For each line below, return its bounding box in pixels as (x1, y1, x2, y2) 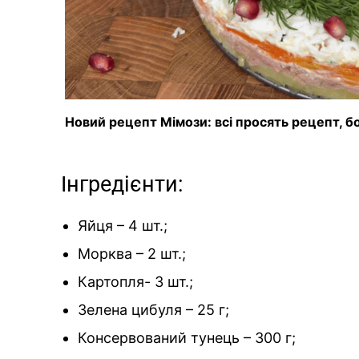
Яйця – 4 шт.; (78, 216, 167, 234)
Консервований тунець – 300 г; (78, 329, 296, 346)
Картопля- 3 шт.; (78, 272, 193, 290)
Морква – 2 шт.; (78, 244, 186, 262)
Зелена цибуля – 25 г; (78, 301, 229, 318)
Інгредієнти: (61, 171, 184, 197)
